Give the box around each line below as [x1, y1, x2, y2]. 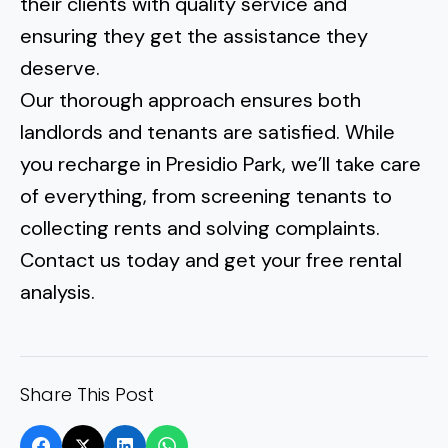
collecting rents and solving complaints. [20, 215, 380, 241]
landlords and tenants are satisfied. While [20, 119, 395, 145]
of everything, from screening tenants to [20, 183, 392, 209]
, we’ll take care [282, 151, 421, 177]
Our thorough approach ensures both [20, 87, 361, 113]
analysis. [20, 279, 95, 305]
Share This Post [20, 382, 154, 407]
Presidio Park [166, 151, 282, 177]
